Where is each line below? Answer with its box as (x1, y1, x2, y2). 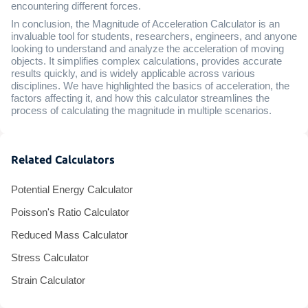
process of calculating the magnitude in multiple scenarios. (11, 104, 272, 116)
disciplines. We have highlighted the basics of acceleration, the (11, 80, 289, 91)
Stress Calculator (11, 252, 89, 263)
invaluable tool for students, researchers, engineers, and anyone (11, 30, 297, 42)
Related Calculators (11, 153, 115, 166)
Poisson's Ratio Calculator (11, 206, 129, 218)
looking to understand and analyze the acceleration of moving (11, 43, 284, 54)
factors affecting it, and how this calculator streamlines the (11, 92, 269, 104)
